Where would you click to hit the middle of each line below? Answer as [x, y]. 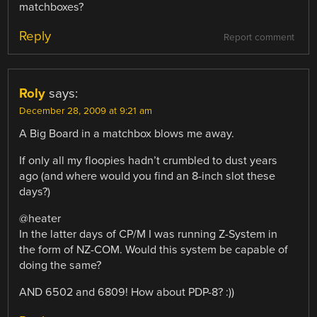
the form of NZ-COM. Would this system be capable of [154, 249]
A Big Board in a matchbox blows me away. [127, 133]
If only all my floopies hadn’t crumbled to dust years [149, 160]
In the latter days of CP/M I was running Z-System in [149, 234]
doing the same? [60, 265]
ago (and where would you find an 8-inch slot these [148, 176]
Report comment [259, 37]
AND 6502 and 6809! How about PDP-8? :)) [127, 293]
